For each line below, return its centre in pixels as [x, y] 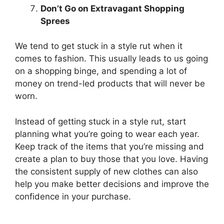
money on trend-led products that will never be [110, 83]
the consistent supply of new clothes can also [106, 171]
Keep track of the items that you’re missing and [109, 146]
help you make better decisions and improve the [112, 184]
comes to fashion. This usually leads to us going [111, 58]
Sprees [55, 21]
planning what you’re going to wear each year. [107, 134]
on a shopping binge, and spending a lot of [101, 71]
